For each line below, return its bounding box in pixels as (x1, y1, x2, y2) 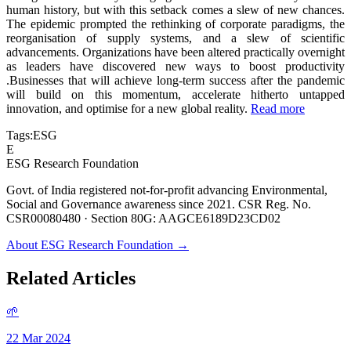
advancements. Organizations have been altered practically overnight (6, 45, 345, 60)
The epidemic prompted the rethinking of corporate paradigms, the (6, 17, 345, 31)
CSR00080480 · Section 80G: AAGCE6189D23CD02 (6, 212, 280, 226)
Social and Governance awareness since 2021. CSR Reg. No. (6, 197, 311, 212)
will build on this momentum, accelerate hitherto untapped (6, 88, 345, 102)
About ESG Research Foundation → (6, 238, 189, 252)
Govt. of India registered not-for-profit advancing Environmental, (6, 183, 327, 197)
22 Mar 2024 (6, 331, 71, 345)
